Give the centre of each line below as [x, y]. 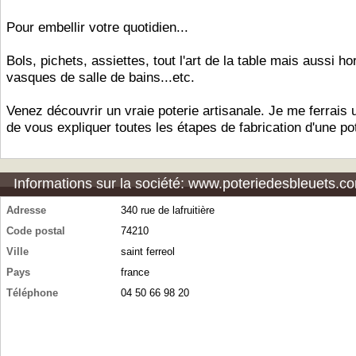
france [135, 272]
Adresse [26, 210]
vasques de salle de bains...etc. [101, 77]
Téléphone [32, 293]
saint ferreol [148, 252]
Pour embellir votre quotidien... [97, 27]
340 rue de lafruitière [168, 210]
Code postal [36, 231]
